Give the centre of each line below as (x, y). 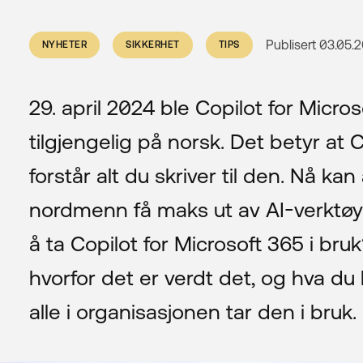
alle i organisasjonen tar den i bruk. (192, 311)
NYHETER (64, 45)
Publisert (290, 44)
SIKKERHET (153, 45)
